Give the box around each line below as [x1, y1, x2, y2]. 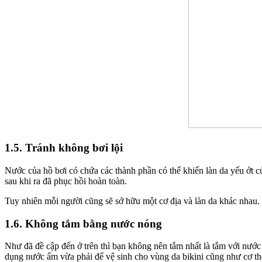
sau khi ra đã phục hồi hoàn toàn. [5, 175, 127, 186]
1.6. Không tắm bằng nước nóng [5, 217, 162, 230]
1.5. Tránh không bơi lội [5, 142, 123, 154]
